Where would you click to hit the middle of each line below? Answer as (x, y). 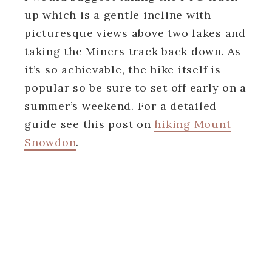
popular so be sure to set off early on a (135, 87)
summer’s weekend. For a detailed (121, 106)
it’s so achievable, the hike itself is (123, 69)
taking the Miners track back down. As (133, 51)
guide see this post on (90, 124)
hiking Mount (193, 124)
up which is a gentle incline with (118, 15)
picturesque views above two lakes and (135, 33)
